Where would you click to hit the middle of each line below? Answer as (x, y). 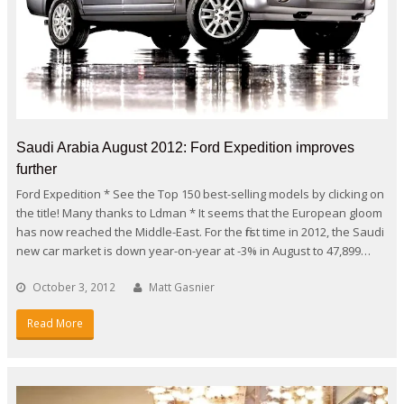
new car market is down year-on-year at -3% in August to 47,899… (193, 251)
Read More (55, 324)
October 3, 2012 (74, 288)
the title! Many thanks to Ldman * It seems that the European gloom (199, 213)
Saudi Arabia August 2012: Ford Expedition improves (185, 148)
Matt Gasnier (182, 288)
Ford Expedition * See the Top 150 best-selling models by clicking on (200, 194)
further (37, 170)
